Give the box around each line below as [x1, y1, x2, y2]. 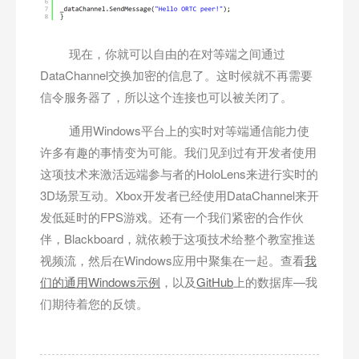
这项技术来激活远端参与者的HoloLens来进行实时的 [40, 165, 318, 183]
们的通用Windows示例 [40, 273, 160, 291]
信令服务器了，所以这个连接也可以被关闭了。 [40, 88, 292, 106]
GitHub [196, 273, 233, 291]
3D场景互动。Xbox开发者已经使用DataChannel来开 [40, 187, 319, 204]
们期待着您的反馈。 [40, 295, 148, 313]
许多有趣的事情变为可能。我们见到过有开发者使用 [40, 143, 317, 161]
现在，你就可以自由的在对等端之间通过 [40, 45, 285, 63]
